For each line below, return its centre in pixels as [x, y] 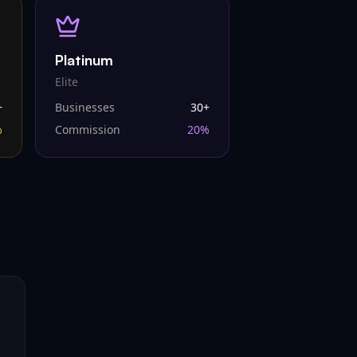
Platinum [84, 60]
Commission [88, 129]
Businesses [85, 107]
